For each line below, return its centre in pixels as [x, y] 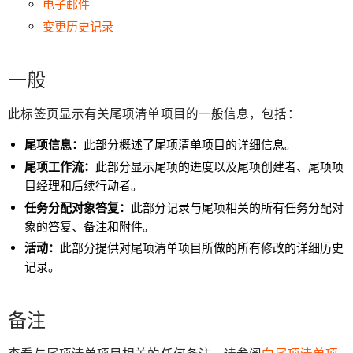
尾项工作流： [60, 166]
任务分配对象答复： [78, 207]
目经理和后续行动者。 [84, 185]
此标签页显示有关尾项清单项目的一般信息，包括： [154, 113]
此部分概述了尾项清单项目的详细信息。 [190, 145]
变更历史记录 [78, 27]
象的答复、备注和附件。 [90, 226]
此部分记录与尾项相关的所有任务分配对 [238, 207]
